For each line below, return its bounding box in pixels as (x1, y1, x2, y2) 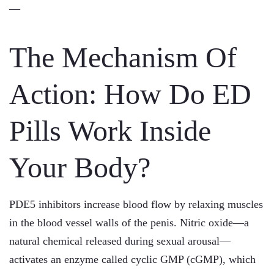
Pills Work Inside (9, 114, 211, 147)
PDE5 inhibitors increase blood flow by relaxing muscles (9, 198, 263, 210)
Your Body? (9, 151, 150, 183)
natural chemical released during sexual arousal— (9, 235, 231, 247)
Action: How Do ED (9, 78, 251, 110)
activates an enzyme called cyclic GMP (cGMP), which (9, 253, 256, 265)
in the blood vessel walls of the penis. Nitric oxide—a (9, 217, 249, 229)
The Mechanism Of (9, 41, 237, 73)
